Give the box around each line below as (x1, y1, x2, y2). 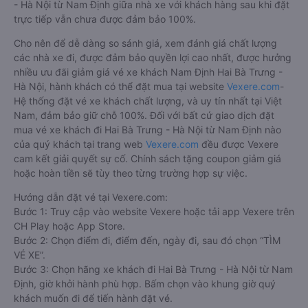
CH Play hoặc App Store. (14, 219, 125, 232)
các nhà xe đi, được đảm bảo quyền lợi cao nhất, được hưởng (14, 51, 291, 63)
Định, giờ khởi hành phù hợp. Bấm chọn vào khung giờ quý (14, 277, 276, 289)
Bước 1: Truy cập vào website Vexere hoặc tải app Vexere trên (14, 205, 294, 217)
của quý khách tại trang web (14, 137, 146, 150)
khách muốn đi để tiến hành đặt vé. (14, 291, 173, 304)
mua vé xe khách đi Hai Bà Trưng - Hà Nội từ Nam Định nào (14, 123, 281, 135)
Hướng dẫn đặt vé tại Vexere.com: (14, 190, 168, 203)
